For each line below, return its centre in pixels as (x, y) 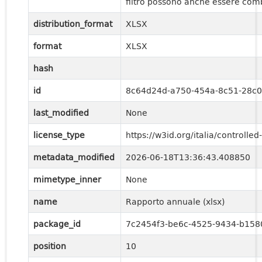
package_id (57, 224)
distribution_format (73, 24)
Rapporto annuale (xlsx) (175, 201)
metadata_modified (74, 157)
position (50, 246)
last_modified (61, 113)
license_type (59, 135)
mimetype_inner (67, 179)
